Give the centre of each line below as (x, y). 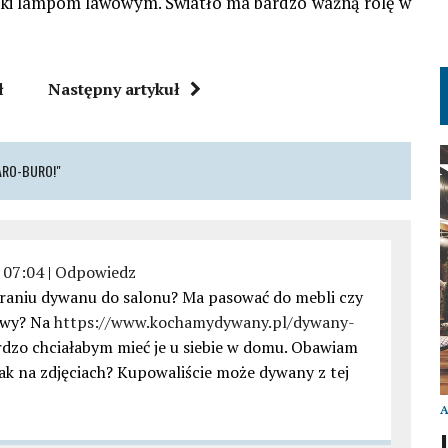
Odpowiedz (95, 271)
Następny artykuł (114, 88)
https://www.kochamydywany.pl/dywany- (204, 321)
